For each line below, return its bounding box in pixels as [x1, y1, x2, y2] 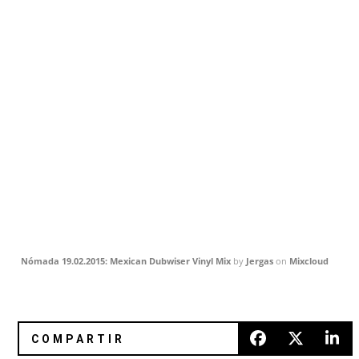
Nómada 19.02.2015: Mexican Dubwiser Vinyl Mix [21, 254, 232, 267]
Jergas [246, 254, 274, 267]
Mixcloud [289, 254, 329, 267]
